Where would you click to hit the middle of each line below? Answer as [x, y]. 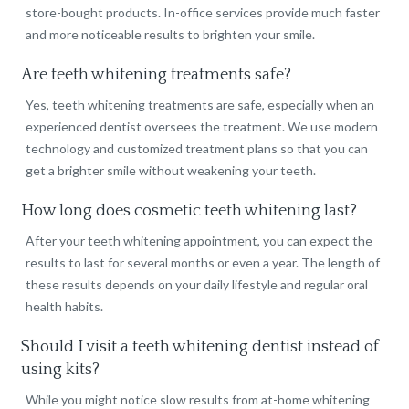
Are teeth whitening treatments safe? [157, 75]
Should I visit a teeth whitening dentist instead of [200, 347]
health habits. [65, 307]
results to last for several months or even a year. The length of [203, 263]
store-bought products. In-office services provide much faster [203, 13]
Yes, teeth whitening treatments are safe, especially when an [200, 105]
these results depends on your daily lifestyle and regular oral [197, 285]
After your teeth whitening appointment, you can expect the [199, 241]
